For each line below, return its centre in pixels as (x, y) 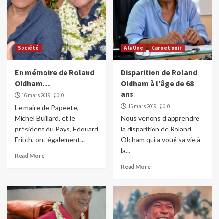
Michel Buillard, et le (45, 118)
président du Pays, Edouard (56, 129)
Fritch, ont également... (50, 140)
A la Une (133, 48)
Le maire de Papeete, (47, 108)
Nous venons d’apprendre (160, 118)
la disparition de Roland (156, 129)
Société (28, 48)
